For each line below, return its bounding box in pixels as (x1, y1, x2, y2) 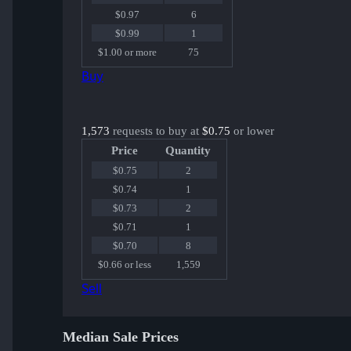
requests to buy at (110, 125, 202, 138)
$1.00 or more (98, 46, 157, 59)
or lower (230, 125, 274, 138)
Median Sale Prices (63, 329, 179, 346)
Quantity (165, 144, 211, 157)
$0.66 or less (98, 259, 151, 271)
